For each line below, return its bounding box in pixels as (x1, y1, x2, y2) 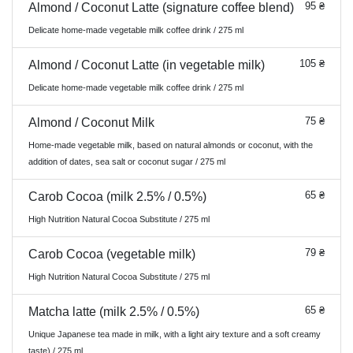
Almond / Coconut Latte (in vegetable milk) (28, 58, 265, 72)
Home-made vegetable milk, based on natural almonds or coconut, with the (28, 140, 313, 150)
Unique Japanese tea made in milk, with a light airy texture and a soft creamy (28, 329, 321, 339)
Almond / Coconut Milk (28, 116, 154, 129)
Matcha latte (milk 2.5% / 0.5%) (28, 305, 199, 318)
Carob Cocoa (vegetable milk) (28, 247, 195, 261)
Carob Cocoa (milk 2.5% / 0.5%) (28, 190, 206, 203)
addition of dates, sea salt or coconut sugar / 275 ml (28, 157, 225, 166)
